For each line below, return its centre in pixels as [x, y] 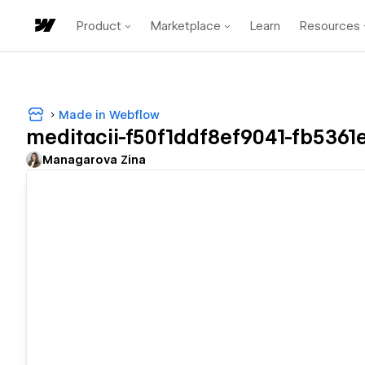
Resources [330, 26]
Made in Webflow [109, 114]
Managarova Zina [94, 160]
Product [99, 26]
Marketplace [186, 26]
